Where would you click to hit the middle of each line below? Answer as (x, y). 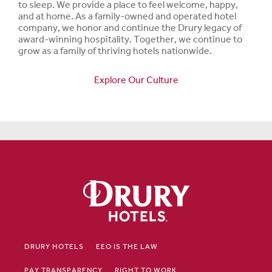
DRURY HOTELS (54, 246)
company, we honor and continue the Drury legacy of (130, 27)
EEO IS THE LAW (127, 246)
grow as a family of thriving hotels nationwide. (115, 50)
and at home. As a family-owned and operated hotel (127, 16)
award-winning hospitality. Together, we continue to (130, 39)
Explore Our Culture (136, 80)
